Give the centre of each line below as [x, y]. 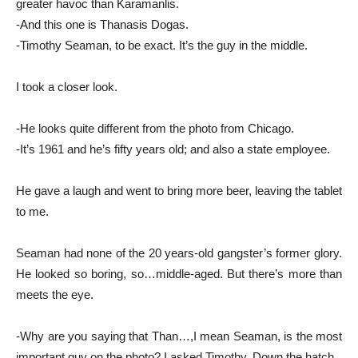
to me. [32, 211]
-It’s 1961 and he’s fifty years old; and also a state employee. [173, 149]
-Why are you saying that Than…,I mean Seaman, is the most [179, 336]
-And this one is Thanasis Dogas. [102, 24]
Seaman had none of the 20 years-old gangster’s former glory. [179, 253]
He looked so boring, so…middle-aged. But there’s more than [179, 273]
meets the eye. [55, 294]
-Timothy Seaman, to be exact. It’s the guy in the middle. [162, 45]
